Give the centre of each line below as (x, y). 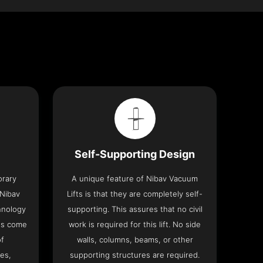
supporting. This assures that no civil (135, 209)
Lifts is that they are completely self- (135, 194)
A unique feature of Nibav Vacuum (135, 179)
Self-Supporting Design (135, 154)
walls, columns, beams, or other (135, 240)
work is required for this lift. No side (135, 225)
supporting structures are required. (135, 255)
